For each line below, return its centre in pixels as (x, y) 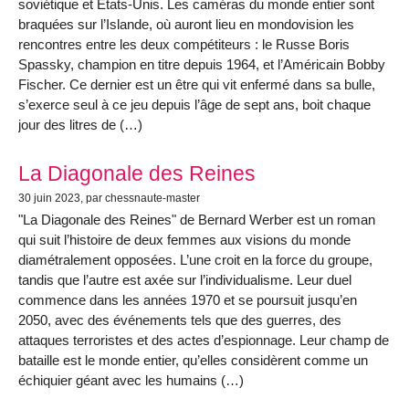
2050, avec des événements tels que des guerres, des (180, 320)
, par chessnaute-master (140, 199)
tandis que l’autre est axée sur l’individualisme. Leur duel (185, 280)
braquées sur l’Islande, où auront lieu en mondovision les (186, 25)
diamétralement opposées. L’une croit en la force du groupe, (195, 260)
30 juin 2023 (49, 199)
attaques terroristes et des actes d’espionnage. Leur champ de (204, 341)
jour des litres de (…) (80, 125)
